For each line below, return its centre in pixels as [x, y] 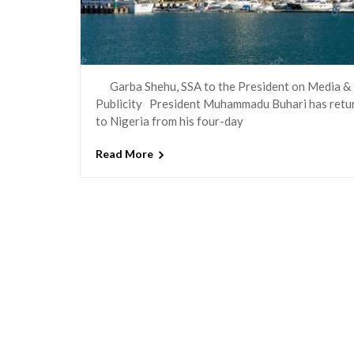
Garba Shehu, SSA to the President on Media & [223, 86]
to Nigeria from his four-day [169, 121]
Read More [124, 154]
